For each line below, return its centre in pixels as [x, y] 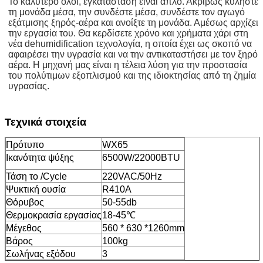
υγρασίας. [29, 86]
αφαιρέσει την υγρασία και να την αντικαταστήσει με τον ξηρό [133, 54]
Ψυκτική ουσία [36, 189]
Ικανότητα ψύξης [40, 157]
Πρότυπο [25, 144]
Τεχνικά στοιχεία [45, 122]
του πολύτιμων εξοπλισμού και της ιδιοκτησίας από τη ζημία [132, 75]
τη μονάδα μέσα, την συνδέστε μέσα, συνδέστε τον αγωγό [127, 12]
